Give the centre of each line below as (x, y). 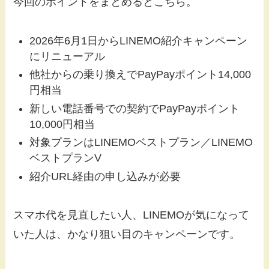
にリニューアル (68, 56)
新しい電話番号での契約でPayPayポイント (135, 108)
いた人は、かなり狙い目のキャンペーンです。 (127, 234)
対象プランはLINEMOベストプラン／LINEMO (141, 143)
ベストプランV (66, 158)
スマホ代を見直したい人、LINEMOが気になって (131, 215)
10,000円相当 (62, 124)
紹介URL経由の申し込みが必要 (105, 176)
